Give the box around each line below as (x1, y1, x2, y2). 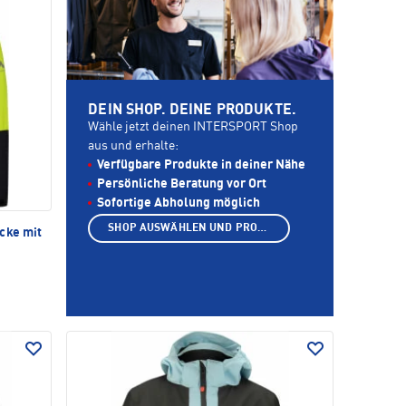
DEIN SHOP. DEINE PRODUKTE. (88, 103, 296, 119)
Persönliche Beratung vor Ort (97, 178, 267, 191)
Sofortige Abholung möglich (97, 197, 261, 210)
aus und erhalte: (88, 140, 179, 153)
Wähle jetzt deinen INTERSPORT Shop (88, 121, 299, 134)
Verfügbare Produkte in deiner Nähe (97, 159, 306, 172)
